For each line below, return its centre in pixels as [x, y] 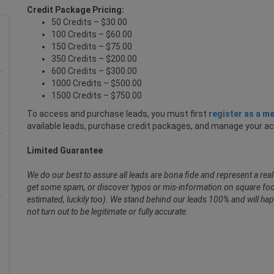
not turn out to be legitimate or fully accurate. [108, 212]
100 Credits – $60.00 [92, 34]
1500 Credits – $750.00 [97, 95]
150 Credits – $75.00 [92, 46]
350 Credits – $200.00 [94, 59]
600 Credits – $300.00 [94, 71]
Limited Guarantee [65, 150]
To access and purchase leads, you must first [118, 114]
